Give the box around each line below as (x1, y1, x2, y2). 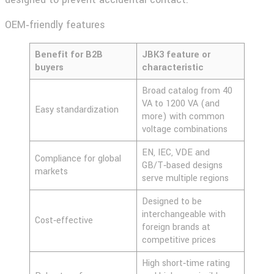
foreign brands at (142, 220, 210, 234)
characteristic (142, 61, 204, 74)
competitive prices (142, 233, 218, 246)
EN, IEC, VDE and (142, 146, 210, 159)
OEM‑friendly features (5, 17, 105, 32)
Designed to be (142, 194, 202, 208)
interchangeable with (142, 207, 226, 221)
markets (35, 165, 68, 178)
